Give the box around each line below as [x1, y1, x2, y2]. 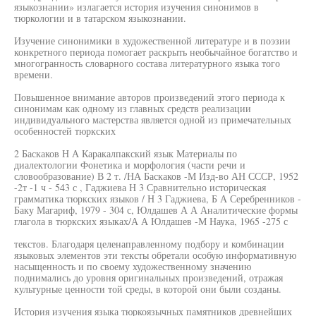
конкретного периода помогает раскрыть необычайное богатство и [14, 45, 298, 59]
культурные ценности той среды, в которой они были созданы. [14, 282, 281, 296]
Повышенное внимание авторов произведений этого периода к [14, 90, 285, 104]
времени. [14, 68, 53, 81]
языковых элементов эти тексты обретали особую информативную [14, 248, 296, 262]
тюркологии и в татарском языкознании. [14, 11, 186, 25]
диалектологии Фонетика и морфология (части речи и [14, 158, 245, 171]
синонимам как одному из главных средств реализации [14, 102, 251, 115]
